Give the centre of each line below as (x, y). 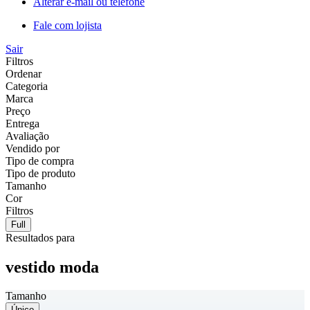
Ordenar (24, 73)
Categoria (27, 86)
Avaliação (27, 136)
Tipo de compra (40, 161)
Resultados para (40, 237)
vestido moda (52, 267)
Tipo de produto (40, 173)
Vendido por (33, 148)
